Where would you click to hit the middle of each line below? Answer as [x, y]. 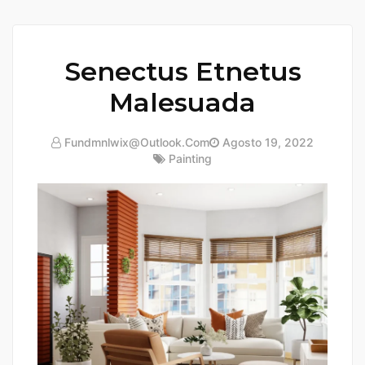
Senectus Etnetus [182, 72]
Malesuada [182, 103]
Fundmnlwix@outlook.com [137, 143]
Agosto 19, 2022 [266, 143]
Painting [190, 159]
